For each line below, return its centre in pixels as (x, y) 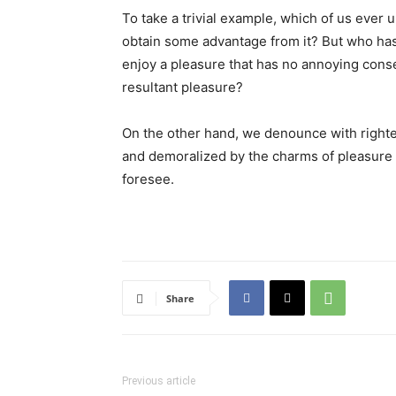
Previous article (159, 381)
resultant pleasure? (183, 87)
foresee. (148, 179)
